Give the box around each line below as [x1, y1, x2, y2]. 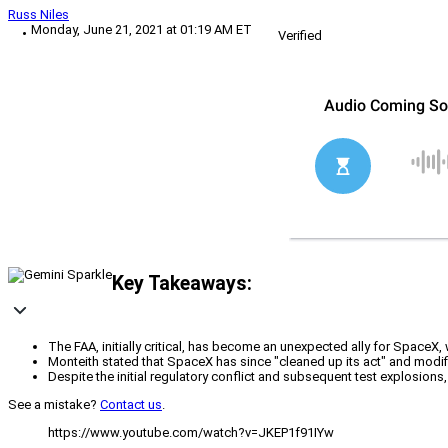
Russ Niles [8, 7, 69, 23]
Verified [278, 28, 322, 44]
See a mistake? [8, 397, 100, 413]
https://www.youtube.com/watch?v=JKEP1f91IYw [48, 425, 334, 441]
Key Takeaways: [112, 271, 252, 295]
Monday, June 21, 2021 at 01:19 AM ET [31, 22, 252, 38]
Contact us [100, 397, 162, 413]
